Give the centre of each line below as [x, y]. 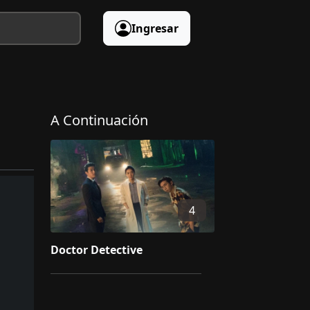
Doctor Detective [97, 249]
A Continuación [99, 120]
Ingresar [155, 28]
